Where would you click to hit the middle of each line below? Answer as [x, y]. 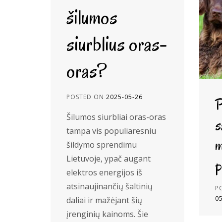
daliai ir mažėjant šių [104, 200]
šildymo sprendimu [102, 145]
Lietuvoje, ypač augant [109, 159]
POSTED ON [86, 97]
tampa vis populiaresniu [111, 131]
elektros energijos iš [104, 172]
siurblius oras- [117, 44]
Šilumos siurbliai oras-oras [116, 117]
